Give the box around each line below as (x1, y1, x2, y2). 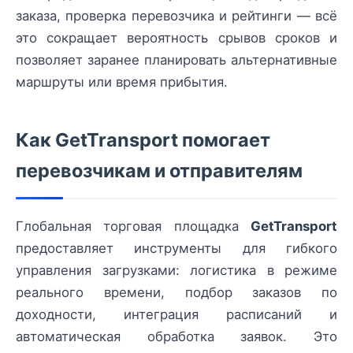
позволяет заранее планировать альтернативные (16, 52, 337, 69)
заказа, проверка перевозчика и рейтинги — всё (16, 8, 337, 24)
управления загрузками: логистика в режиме (16, 262, 337, 279)
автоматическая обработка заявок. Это (16, 329, 337, 345)
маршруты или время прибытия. (16, 74, 228, 91)
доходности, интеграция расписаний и (16, 307, 337, 323)
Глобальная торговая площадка (16, 218, 251, 235)
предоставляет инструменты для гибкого (16, 240, 337, 257)
